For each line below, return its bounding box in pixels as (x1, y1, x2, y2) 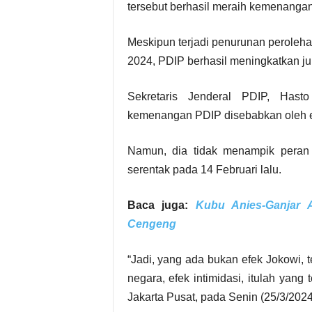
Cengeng (127, 218, 176, 230)
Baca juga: (127, 199, 196, 211)
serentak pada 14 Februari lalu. (127, 164, 281, 175)
